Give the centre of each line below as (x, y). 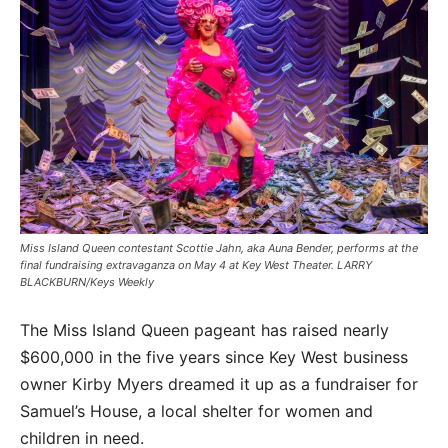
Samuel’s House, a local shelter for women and (196, 411)
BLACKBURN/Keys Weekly (87, 282)
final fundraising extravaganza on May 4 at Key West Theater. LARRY (196, 265)
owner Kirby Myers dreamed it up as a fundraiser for (219, 384)
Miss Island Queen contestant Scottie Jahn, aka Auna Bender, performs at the (219, 248)
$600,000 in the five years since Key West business (214, 357)
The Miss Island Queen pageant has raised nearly (204, 330)
